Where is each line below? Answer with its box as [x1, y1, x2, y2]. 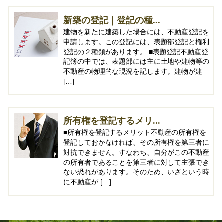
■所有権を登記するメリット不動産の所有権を [63, 128, 206, 137]
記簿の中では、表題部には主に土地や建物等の [63, 57, 209, 66]
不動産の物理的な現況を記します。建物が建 [63, 67, 202, 76]
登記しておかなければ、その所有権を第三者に [63, 138, 209, 147]
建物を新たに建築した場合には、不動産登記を [63, 28, 209, 36]
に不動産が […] [63, 178, 111, 186]
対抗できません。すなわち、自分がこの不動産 [63, 148, 209, 157]
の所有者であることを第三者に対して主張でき [63, 158, 209, 166]
